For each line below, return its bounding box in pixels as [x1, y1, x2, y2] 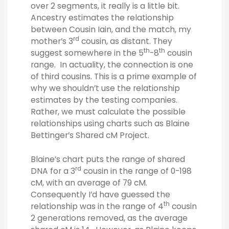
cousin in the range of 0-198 [81, 165, 192, 176]
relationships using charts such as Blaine [31, 118, 190, 129]
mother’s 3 [31, 36, 73, 47]
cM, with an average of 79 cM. [31, 177, 147, 188]
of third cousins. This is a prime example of [31, 71, 197, 82]
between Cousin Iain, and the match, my [31, 24, 191, 35]
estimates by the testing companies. [31, 95, 177, 106]
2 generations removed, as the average [31, 212, 188, 223]
